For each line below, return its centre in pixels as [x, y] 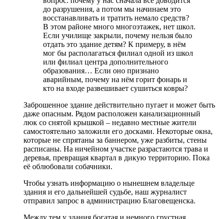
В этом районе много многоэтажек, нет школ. [119, 26]
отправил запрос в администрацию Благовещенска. [109, 200]
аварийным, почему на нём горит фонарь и [115, 79]
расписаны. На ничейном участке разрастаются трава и [116, 149]
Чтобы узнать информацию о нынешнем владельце [109, 183]
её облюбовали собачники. [68, 166]
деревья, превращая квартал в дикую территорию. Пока [117, 157]
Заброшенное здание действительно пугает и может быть [119, 105]
